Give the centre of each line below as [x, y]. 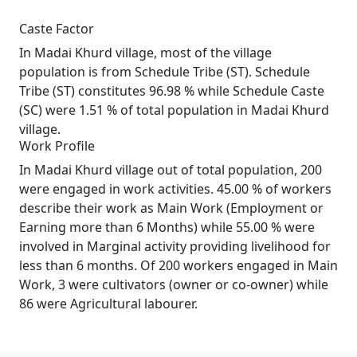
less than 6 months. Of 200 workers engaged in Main [178, 265]
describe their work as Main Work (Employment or [171, 208]
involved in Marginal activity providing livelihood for [175, 246]
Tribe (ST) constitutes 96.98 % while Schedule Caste [172, 91]
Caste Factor [57, 29]
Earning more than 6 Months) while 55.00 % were [167, 227]
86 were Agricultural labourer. [108, 304]
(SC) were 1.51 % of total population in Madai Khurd [174, 110]
